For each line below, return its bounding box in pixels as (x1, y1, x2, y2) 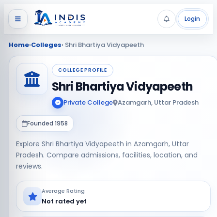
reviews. (16, 161, 43, 171)
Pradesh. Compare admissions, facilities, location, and (16, 150, 198, 160)
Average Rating (42, 187, 85, 195)
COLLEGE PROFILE (58, 66, 107, 74)
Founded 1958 (27, 119, 68, 127)
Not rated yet (42, 197, 87, 206)
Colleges (31, 40, 62, 49)
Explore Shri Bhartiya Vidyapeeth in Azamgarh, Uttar (16, 139, 189, 149)
